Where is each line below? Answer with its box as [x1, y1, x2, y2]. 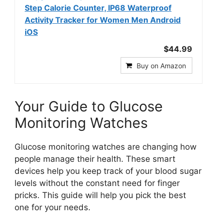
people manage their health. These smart [15, 154, 175, 164]
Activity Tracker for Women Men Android [25, 15, 181, 25]
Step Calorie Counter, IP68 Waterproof [25, 2, 171, 13]
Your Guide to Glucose [15, 97, 163, 115]
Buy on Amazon [137, 61, 186, 70]
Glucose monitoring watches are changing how [15, 141, 197, 152]
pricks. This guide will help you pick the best [15, 190, 186, 200]
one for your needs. [15, 202, 91, 212]
